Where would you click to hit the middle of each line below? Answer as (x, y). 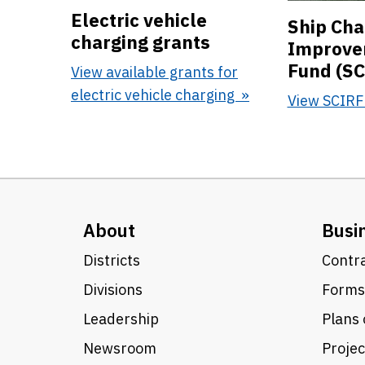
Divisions (113, 289)
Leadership (121, 319)
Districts (112, 260)
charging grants (141, 42)
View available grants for (154, 73)
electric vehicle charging (154, 95)
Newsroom (120, 348)
